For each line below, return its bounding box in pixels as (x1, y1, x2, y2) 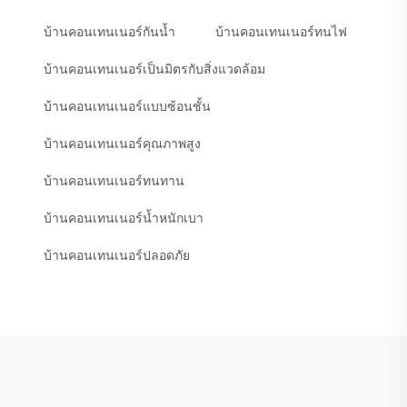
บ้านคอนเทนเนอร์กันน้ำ (44, 25, 175, 40)
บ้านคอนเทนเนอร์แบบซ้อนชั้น (44, 99, 211, 114)
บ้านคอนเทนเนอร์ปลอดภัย (44, 248, 190, 263)
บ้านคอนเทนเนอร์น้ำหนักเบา (44, 211, 203, 226)
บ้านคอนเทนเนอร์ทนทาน (44, 174, 184, 189)
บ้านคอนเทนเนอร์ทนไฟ (215, 25, 347, 40)
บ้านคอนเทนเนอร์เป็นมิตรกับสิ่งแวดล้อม (44, 62, 265, 77)
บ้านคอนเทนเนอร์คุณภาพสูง (44, 136, 201, 152)
